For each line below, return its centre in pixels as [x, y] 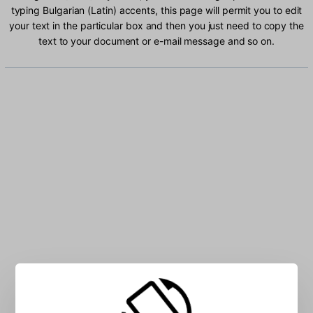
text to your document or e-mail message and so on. [156, 41]
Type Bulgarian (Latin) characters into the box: [156, 279]
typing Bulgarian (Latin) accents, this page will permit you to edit [156, 10]
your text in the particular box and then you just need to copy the [156, 26]
